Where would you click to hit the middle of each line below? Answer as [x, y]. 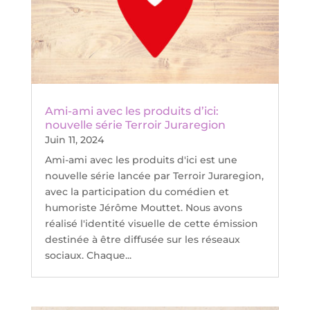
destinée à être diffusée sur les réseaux [142, 240]
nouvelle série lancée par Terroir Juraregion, [154, 176]
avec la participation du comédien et [137, 192]
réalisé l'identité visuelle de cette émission [151, 224]
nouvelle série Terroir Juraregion [135, 125]
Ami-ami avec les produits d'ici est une [141, 160]
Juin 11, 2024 [74, 140]
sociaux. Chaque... [88, 256]
